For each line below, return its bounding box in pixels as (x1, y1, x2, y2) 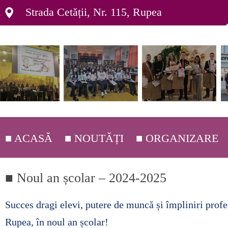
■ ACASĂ (5, 132, 52, 145)
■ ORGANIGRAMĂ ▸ (144, 181, 222, 191)
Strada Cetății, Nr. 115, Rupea (25, 6, 162, 18)
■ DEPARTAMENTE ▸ (144, 157, 223, 166)
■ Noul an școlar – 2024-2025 (5, 170, 166, 185)
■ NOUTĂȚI (65, 132, 124, 145)
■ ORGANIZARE (136, 132, 218, 145)
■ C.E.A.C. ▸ (144, 206, 188, 215)
